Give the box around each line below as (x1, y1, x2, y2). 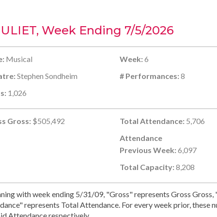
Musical (4, 54, 33, 63)
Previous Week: (119, 145, 176, 155)
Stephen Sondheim (15, 71, 78, 80)
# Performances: (119, 71, 179, 80)
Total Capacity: (119, 162, 174, 171)
